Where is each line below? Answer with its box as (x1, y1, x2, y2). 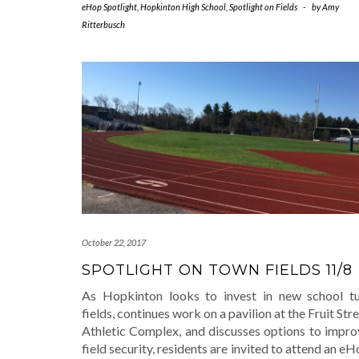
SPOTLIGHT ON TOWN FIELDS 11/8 (82, 260, 353, 279)
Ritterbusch (82, 19, 125, 30)
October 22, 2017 (82, 236, 146, 248)
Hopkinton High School (140, 2, 226, 13)
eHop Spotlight (82, 2, 137, 13)
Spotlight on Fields (229, 2, 297, 13)
